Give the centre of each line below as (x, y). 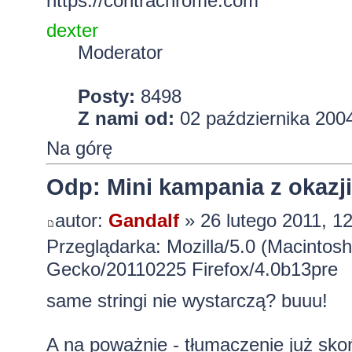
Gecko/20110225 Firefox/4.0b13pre (192, 269)
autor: (81, 220)
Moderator (120, 53)
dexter (72, 31)
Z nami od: (126, 119)
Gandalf (143, 220)
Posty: (106, 97)
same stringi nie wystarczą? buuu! (187, 300)
